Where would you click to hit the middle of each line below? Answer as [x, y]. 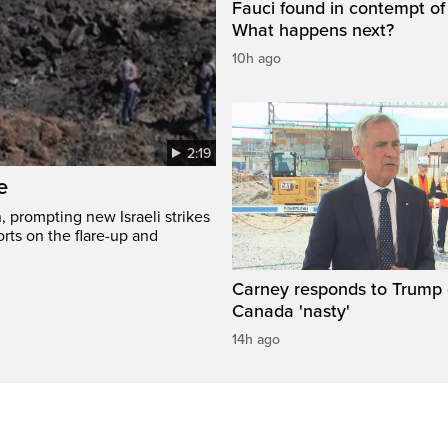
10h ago [256, 59]
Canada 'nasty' [291, 311]
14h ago [256, 340]
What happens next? [313, 30]
